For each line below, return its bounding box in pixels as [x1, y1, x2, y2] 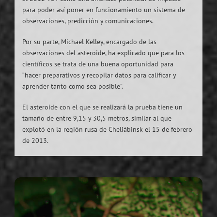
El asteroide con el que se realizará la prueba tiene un [22, 102, 183, 111]
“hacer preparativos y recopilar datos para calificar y [22, 70, 176, 79]
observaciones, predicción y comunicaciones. [22, 16, 154, 25]
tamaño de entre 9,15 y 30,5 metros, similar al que [22, 113, 171, 123]
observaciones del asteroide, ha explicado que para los [22, 48, 185, 57]
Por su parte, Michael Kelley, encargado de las [22, 37, 156, 46]
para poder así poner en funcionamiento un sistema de [22, 5, 185, 14]
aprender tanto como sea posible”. [22, 81, 123, 91]
